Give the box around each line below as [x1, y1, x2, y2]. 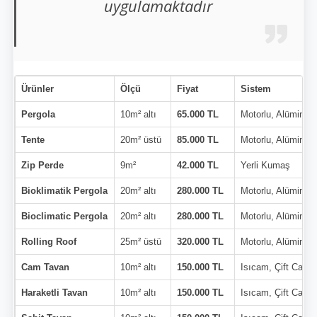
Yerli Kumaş [241, 160, 290, 171]
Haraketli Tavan [21, 287, 88, 298]
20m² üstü [120, 134, 161, 145]
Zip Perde [21, 160, 64, 171]
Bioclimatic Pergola [21, 211, 108, 221]
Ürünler [21, 83, 54, 94]
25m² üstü [120, 236, 161, 247]
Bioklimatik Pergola [21, 185, 108, 196]
